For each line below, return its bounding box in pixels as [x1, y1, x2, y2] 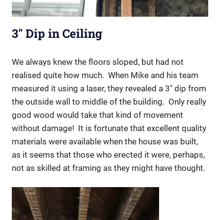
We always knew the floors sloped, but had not [12, 56, 184, 67]
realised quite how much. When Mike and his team [12, 70, 198, 80]
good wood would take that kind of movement [12, 110, 183, 120]
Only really [168, 96, 206, 107]
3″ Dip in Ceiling [12, 26, 102, 41]
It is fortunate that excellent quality [78, 123, 206, 133]
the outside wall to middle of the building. [12, 96, 168, 107]
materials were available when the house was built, [12, 136, 198, 146]
